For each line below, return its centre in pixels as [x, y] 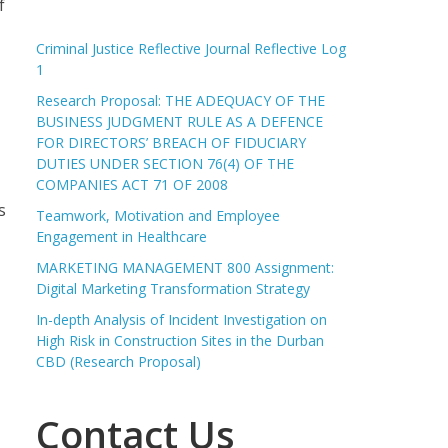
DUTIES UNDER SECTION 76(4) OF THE [165, 163]
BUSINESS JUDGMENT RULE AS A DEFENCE [179, 121]
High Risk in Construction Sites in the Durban [180, 340]
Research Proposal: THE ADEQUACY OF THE [180, 100]
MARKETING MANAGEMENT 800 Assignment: [185, 267]
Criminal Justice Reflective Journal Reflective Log [191, 48]
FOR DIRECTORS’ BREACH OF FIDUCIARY [171, 142]
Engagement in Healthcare [121, 236]
